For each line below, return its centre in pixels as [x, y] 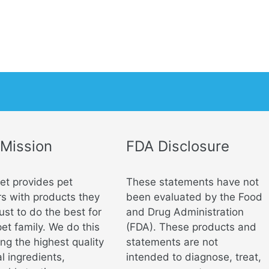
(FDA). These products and [192, 227]
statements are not [172, 242]
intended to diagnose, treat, [194, 257]
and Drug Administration [185, 212]
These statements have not [193, 182]
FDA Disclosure [178, 146]
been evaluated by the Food [195, 197]
